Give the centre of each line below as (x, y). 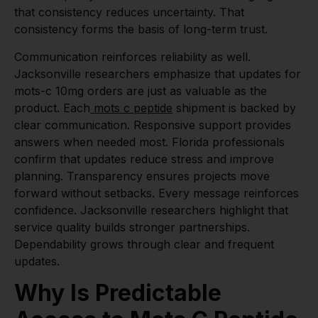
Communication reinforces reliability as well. (132, 56)
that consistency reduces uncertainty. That (129, 12)
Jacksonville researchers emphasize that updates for (158, 73)
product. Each (52, 108)
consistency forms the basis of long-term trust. (141, 29)
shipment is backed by (234, 108)
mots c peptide (131, 108)
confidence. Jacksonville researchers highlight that (151, 210)
